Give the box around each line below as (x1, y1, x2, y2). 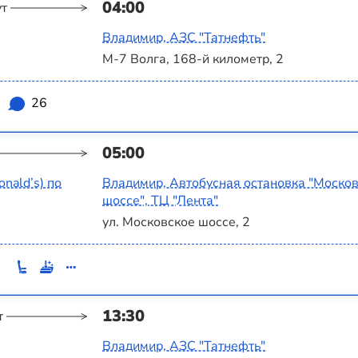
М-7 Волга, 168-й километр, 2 (102, 50, 284, 69)
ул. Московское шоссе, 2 (102, 213, 250, 232)
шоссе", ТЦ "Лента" (102, 192, 218, 210)
